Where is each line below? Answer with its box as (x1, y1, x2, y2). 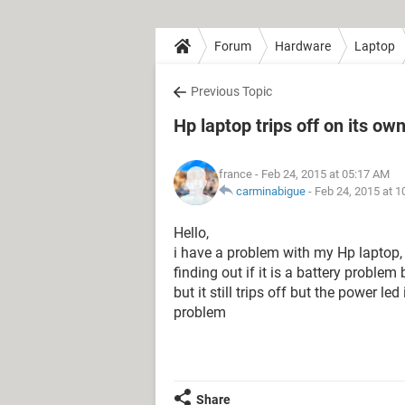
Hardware (275, 38, 331, 53)
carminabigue (236, 184, 306, 198)
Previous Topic (191, 84, 272, 99)
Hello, (174, 224, 209, 241)
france (219, 167, 252, 181)
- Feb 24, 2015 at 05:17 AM (252, 167, 390, 181)
